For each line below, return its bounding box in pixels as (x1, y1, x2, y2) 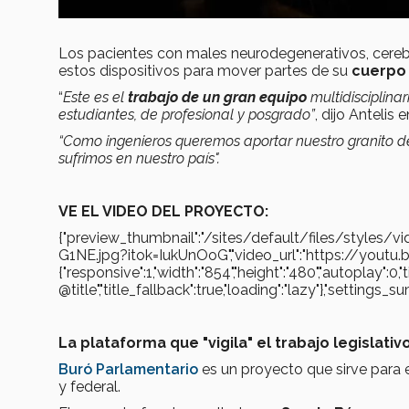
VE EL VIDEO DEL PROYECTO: (58, 203, 268, 221)
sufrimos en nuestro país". (58, 150, 220, 168)
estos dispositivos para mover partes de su (58, 62, 351, 80)
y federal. (58, 378, 121, 396)
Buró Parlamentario (58, 361, 198, 379)
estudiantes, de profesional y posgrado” (58, 106, 315, 124)
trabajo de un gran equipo (128, 89, 307, 107)
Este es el (63, 89, 128, 107)
